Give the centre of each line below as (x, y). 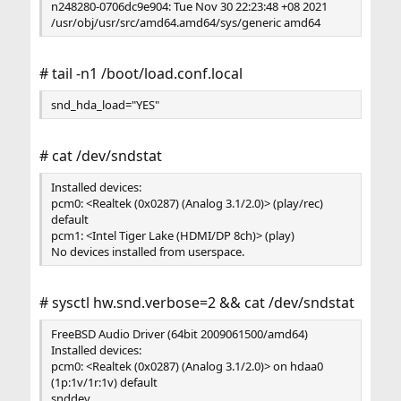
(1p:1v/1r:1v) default (104, 382)
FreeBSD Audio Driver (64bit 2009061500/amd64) (179, 334)
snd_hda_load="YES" (105, 105)
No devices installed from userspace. (147, 252)
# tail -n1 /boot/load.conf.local (141, 73)
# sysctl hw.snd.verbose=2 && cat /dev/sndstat (196, 303)
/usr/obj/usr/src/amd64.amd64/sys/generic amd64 (185, 22)
